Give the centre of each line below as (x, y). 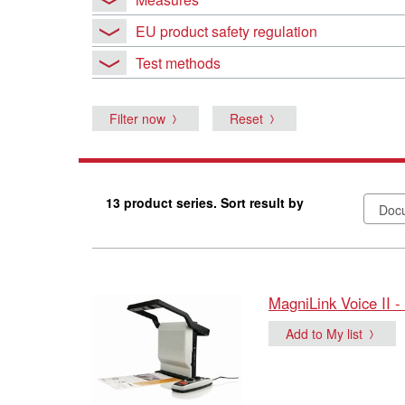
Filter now (137, 118)
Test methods (178, 62)
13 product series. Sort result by (205, 202)
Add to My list (324, 333)
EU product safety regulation (226, 31)
